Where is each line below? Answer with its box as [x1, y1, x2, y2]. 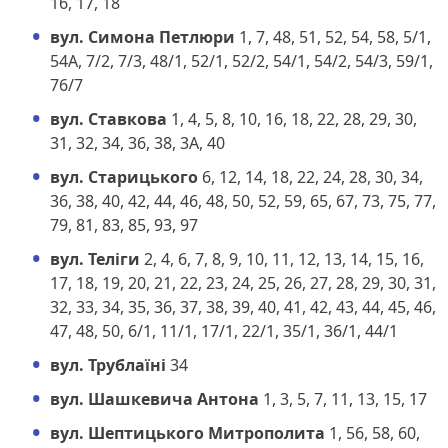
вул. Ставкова [50, 107, 167, 130]
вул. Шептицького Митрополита [50, 421, 325, 444]
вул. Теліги [50, 247, 140, 270]
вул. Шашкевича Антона [50, 387, 259, 410]
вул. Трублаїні [50, 353, 166, 376]
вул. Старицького [50, 165, 198, 188]
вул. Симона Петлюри [50, 25, 235, 48]
